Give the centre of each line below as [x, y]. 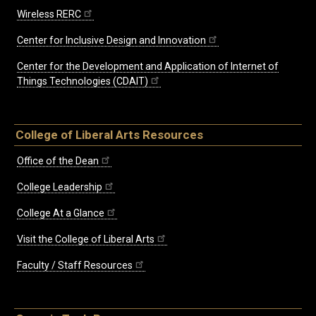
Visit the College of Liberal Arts [86, 239]
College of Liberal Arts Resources [109, 135]
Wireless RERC [49, 14]
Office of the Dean [58, 161]
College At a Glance [61, 213]
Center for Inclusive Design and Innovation [111, 41]
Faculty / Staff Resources [75, 266]
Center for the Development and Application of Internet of [148, 67]
